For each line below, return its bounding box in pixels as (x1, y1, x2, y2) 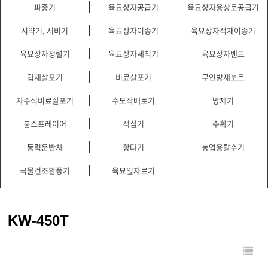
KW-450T (8, 212, 69, 229)
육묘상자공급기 (108, 1, 159, 13)
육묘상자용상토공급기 (187, 1, 259, 13)
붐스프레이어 (23, 118, 66, 129)
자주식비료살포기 (16, 95, 74, 106)
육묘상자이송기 (108, 25, 159, 36)
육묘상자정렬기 (19, 48, 70, 59)
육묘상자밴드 (201, 48, 245, 59)
